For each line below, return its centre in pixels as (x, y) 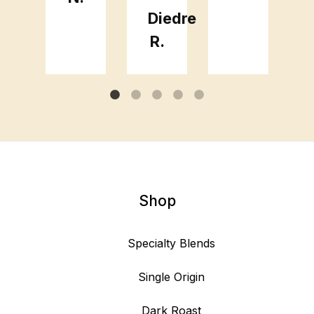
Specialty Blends (171, 244)
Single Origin (171, 277)
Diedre (172, 19)
